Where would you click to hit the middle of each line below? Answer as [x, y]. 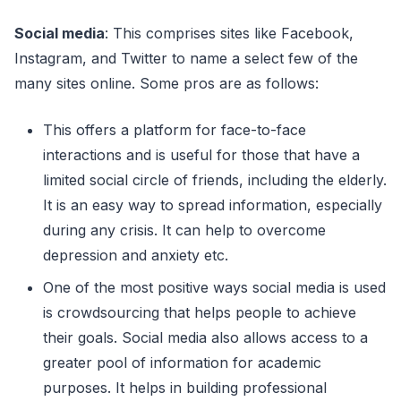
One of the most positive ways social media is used [214, 287]
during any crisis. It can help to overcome [184, 230]
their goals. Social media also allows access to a [205, 337]
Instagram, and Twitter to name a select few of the [186, 58]
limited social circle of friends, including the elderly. [215, 180]
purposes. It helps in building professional [185, 388]
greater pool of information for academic [182, 363]
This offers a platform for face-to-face [175, 130]
